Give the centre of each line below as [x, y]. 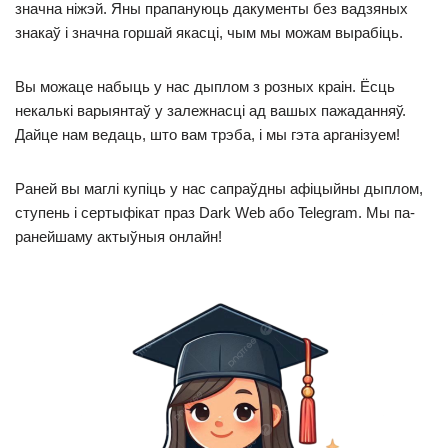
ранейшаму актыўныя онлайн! [118, 236]
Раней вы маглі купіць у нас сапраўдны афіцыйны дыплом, [219, 188]
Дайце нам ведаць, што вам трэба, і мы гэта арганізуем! [207, 134]
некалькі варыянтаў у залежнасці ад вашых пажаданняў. [210, 110]
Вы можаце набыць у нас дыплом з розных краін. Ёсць [205, 86]
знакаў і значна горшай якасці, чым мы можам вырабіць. [209, 32]
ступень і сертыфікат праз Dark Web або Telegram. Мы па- [215, 212]
